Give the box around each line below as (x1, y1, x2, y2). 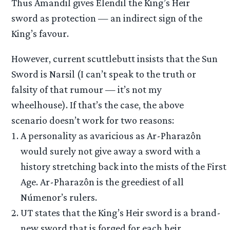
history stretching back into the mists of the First (21, 161, 226, 172)
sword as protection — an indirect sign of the (11, 12, 203, 24)
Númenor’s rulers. (21, 191, 97, 203)
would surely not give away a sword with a (21, 145, 201, 157)
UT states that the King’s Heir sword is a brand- (21, 207, 221, 219)
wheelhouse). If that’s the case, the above (11, 99, 184, 111)
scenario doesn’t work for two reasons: (11, 114, 175, 126)
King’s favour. (11, 27, 69, 39)
